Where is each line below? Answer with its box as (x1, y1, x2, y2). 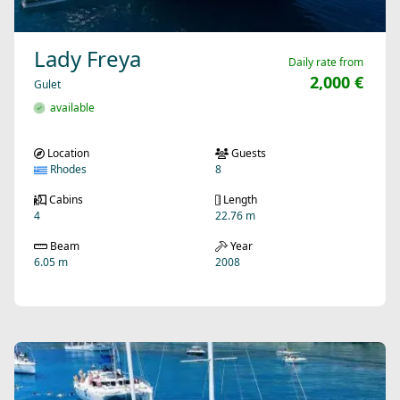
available (45, 100, 95, 116)
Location (45, 146, 89, 162)
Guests (229, 146, 266, 162)
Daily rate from (288, 54, 363, 71)
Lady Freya (34, 44, 141, 74)
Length (221, 192, 257, 208)
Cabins (46, 192, 83, 208)
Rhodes (47, 162, 87, 178)
